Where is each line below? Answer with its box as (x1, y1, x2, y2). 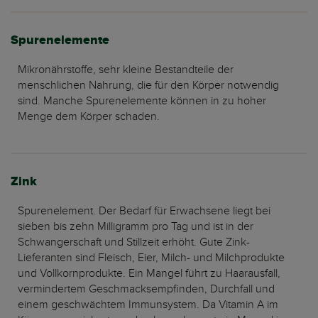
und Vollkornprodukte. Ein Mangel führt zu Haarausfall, (18, 266, 280, 280)
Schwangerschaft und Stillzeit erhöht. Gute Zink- (18, 235, 250, 249)
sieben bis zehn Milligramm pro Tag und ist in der (18, 219, 253, 234)
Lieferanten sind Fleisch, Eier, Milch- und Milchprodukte (18, 251, 285, 265)
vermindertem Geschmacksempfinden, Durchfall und (18, 282, 275, 296)
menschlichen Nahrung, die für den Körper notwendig (18, 78, 279, 92)
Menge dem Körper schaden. (18, 109, 160, 124)
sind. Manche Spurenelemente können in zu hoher (18, 94, 266, 108)
